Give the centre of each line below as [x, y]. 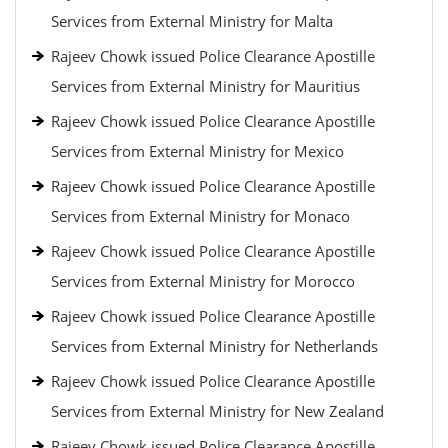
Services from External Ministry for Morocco [203, 281]
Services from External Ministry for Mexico [197, 151]
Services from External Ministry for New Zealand [217, 411]
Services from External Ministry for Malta [192, 21]
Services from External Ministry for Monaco [200, 216]
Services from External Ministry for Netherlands [214, 346]
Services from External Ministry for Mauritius [205, 86]
